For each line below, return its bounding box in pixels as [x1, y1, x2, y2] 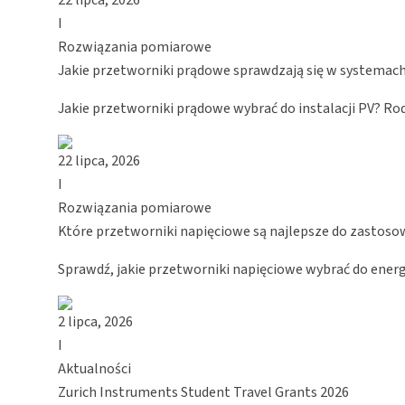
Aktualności [58, 358, 131, 379]
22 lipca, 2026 [58, 150, 140, 171]
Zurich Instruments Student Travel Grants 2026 [58, 381, 349, 402]
